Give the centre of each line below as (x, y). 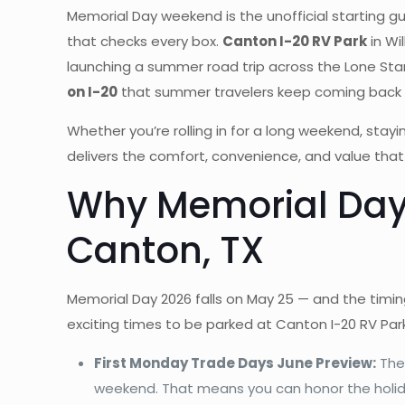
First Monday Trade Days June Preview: (235, 363)
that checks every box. (145, 41)
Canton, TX (166, 250)
